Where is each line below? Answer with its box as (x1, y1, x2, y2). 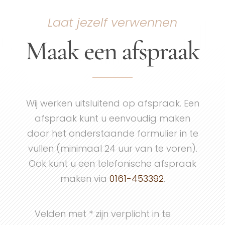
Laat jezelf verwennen (48, 14, 177, 31)
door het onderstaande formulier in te (27, 127, 198, 140)
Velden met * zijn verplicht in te (34, 207, 171, 220)
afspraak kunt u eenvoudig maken (35, 112, 190, 125)
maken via (60, 172, 109, 185)
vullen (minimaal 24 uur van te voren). (28, 142, 197, 155)
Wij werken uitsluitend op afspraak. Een (26, 97, 199, 109)
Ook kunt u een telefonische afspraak (29, 157, 196, 170)
